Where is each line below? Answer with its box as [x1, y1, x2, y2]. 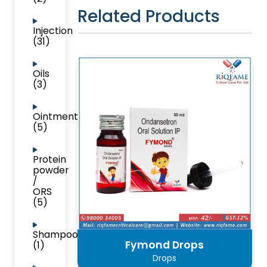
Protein [33, 153, 66, 166]
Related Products [77, 4, 220, 28]
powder [33, 163, 69, 177]
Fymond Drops [125, 237, 204, 252]
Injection [33, 24, 73, 38]
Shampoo [33, 228, 78, 241]
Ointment [33, 110, 78, 123]
